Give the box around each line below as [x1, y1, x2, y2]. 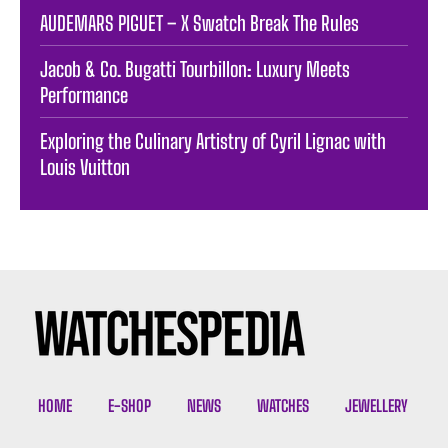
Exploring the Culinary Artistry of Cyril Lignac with [40, 128, 386, 153]
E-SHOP [108, 395, 151, 415]
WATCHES [257, 395, 309, 415]
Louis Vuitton [40, 154, 130, 179]
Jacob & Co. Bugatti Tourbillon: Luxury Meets [40, 56, 350, 81]
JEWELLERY [345, 395, 408, 415]
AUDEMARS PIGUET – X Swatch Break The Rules [40, 10, 359, 35]
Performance [40, 82, 128, 107]
